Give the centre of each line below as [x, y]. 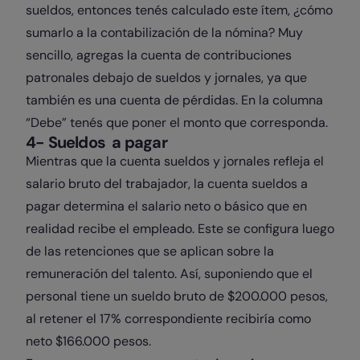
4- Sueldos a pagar [96, 142]
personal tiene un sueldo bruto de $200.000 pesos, [177, 296]
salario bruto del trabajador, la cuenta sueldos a [167, 184]
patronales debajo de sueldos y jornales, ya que [166, 78]
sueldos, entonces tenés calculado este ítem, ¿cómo [179, 10]
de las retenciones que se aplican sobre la [150, 251]
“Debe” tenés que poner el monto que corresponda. [178, 123]
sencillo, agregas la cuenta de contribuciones [159, 55]
